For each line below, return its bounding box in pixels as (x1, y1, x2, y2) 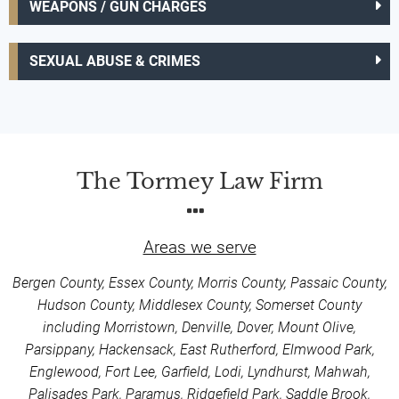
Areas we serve (142, 236, 256, 257)
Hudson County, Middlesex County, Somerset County (37, 296, 362, 313)
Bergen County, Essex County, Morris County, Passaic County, (12, 273, 387, 291)
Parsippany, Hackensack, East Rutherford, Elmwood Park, (24, 340, 375, 358)
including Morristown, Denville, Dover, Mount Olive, (43, 318, 356, 336)
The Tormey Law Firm (76, 167, 323, 194)
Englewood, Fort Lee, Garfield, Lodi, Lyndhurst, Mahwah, (28, 362, 370, 380)
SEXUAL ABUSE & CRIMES (28, 53, 200, 70)
